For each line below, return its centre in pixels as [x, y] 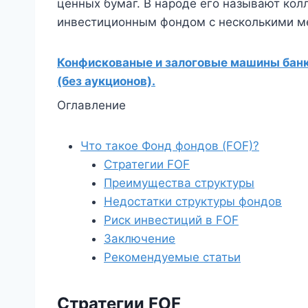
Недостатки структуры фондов [193, 201]
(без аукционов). [106, 81]
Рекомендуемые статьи [172, 257]
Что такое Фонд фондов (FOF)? [170, 145]
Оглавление [91, 105]
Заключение [140, 238]
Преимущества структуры [179, 183]
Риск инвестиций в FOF [171, 220]
